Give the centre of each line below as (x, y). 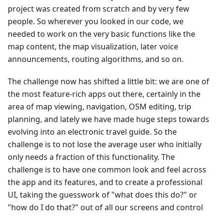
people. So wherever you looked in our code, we (96, 22)
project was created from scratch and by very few (99, 9)
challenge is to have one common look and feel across (107, 170)
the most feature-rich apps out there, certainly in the (104, 94)
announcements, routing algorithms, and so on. (96, 59)
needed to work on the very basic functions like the (101, 34)
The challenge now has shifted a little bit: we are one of (108, 82)
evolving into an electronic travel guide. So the (92, 132)
